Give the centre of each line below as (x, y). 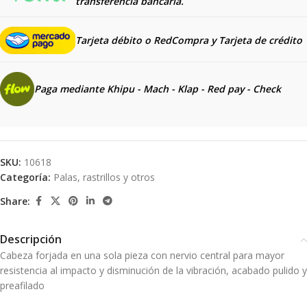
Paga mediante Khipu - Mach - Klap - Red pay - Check (159, 89)
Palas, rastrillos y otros (104, 177)
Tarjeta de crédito (260, 40)
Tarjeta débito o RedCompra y (146, 40)
